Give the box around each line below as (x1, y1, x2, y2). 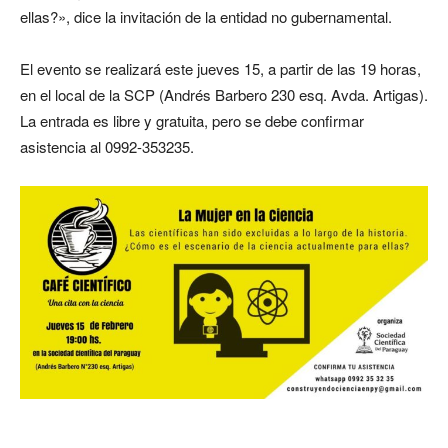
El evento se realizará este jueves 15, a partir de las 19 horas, (20, 58, 421, 80)
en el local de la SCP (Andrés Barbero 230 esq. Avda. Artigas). (20, 84, 428, 106)
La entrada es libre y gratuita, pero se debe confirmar (20, 110, 364, 132)
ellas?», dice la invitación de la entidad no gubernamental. (20, 6, 392, 28)
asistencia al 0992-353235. (20, 136, 194, 158)
